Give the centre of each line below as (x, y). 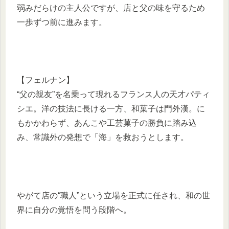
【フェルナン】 (45, 80)
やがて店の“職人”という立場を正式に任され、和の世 (113, 195)
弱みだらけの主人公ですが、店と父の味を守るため (111, 8)
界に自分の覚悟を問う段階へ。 (74, 210)
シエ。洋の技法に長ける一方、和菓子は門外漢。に (111, 109)
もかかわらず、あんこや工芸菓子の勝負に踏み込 (107, 123)
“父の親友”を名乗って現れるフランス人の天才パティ (113, 95)
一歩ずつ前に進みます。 (62, 22)
